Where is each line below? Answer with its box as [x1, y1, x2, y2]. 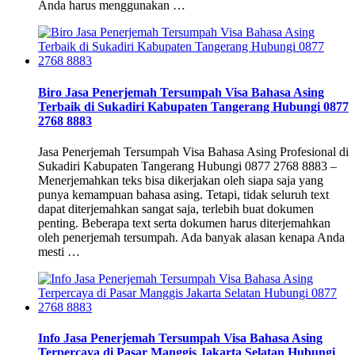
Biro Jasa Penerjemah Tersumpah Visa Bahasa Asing [38, 85, 324, 99]
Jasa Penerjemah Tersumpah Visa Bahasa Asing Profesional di [38, 144, 349, 158]
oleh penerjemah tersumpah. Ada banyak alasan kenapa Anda [38, 230, 345, 244]
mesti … [38, 244, 80, 258]
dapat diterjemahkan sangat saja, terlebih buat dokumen [38, 201, 314, 216]
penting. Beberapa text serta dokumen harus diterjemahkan [38, 216, 330, 230]
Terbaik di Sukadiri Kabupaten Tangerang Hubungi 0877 [38, 99, 349, 113]
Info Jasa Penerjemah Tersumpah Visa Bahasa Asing [38, 331, 323, 345]
